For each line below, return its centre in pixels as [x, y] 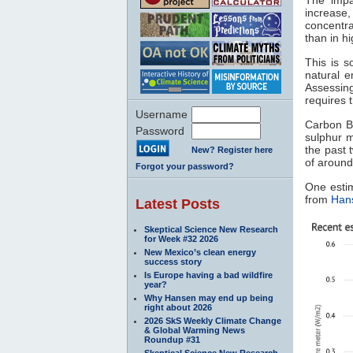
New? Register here [232, 149]
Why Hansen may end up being [209, 297]
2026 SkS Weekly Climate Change [213, 320]
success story [173, 261]
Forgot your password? [185, 166]
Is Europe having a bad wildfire [208, 275]
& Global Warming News [195, 330]
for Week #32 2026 [181, 238]
